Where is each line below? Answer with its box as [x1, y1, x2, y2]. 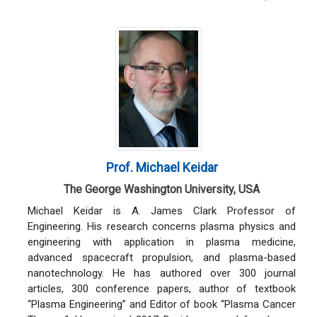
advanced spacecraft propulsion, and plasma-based [28, 250, 296, 264]
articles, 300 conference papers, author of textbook [28, 282, 296, 295]
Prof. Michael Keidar [105, 159, 218, 175]
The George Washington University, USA [64, 182, 260, 196]
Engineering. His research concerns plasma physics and [28, 219, 296, 233]
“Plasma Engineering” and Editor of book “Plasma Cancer [28, 297, 296, 311]
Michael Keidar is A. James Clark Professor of [28, 204, 296, 217]
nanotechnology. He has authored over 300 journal [28, 266, 296, 279]
